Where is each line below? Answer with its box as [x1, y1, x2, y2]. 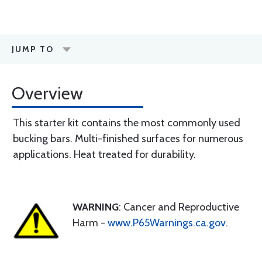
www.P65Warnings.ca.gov [108, 216, 226, 229]
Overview [12, 82, 83, 104]
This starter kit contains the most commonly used [13, 116, 240, 129]
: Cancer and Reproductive [119, 201, 239, 213]
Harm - [73, 216, 108, 229]
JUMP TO [12, 44, 54, 54]
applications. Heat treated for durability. [13, 148, 196, 161]
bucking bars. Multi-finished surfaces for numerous [13, 132, 243, 145]
